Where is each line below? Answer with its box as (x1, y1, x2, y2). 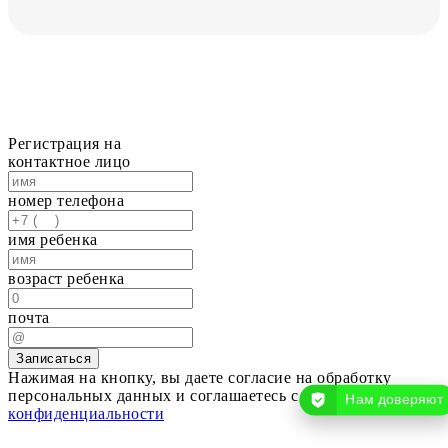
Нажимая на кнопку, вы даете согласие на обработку (8, 368, 392, 386)
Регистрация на (8, 134, 121, 152)
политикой (302, 386, 381, 404)
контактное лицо (8, 152, 131, 170)
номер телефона (8, 191, 124, 209)
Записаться (16, 350, 91, 366)
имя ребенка (8, 230, 98, 248)
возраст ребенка (8, 269, 125, 287)
